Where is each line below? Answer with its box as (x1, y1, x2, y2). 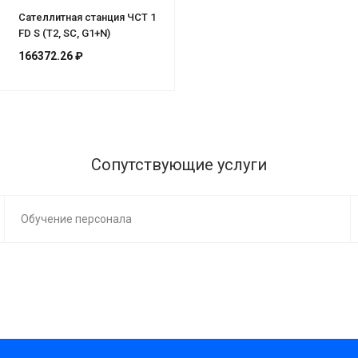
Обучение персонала (20, 212, 132, 225)
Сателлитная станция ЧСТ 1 (18, 10, 156, 23)
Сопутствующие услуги (91, 154, 267, 174)
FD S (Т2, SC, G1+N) (18, 26, 110, 39)
